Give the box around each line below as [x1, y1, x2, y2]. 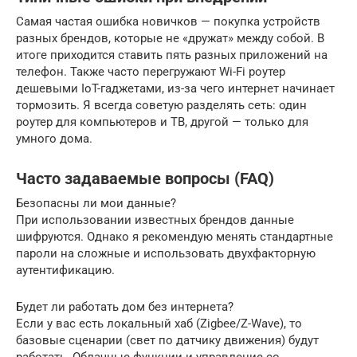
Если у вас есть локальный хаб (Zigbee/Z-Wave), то [16, 316, 302, 331]
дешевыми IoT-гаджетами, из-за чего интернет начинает [16, 81, 335, 96]
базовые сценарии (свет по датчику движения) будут [16, 333, 319, 348]
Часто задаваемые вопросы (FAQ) [16, 170, 274, 189]
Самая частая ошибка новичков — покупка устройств [16, 14, 320, 29]
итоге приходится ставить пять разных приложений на [16, 48, 328, 63]
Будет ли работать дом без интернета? [16, 300, 233, 315]
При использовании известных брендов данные [16, 213, 294, 228]
